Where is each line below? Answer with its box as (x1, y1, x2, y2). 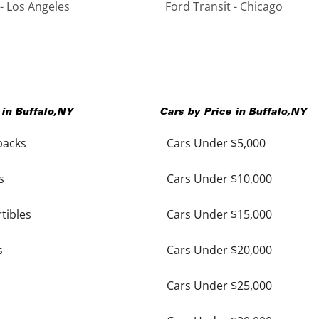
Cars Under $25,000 (167, 277, 272, 293)
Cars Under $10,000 (167, 170, 272, 187)
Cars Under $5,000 (167, 135, 266, 151)
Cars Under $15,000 (167, 206, 272, 222)
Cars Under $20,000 (167, 241, 272, 258)
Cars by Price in (159, 107, 249, 117)
